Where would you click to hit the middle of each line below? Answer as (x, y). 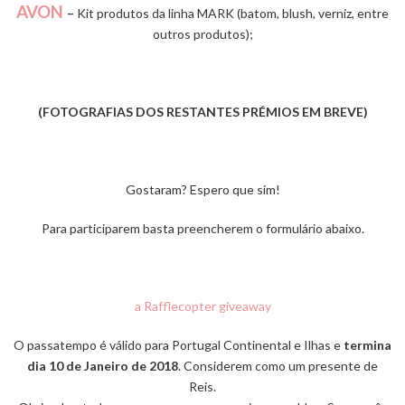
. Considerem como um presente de (278, 366)
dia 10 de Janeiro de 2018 (103, 366)
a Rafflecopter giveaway (202, 306)
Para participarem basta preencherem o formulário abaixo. (202, 229)
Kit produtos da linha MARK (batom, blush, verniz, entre (233, 14)
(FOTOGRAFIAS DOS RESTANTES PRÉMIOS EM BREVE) (202, 112)
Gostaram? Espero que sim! (202, 190)
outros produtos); (202, 34)
